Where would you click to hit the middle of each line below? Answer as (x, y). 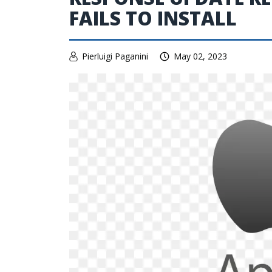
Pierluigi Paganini (115, 56)
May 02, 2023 (200, 56)
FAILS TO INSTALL (153, 18)
